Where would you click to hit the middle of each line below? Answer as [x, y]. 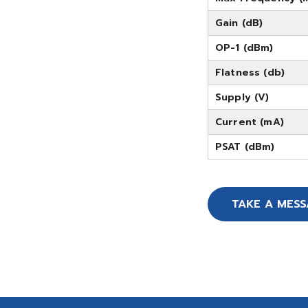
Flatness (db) [250, 73]
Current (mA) [250, 122]
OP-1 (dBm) [244, 48]
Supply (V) [242, 97]
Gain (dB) [239, 23]
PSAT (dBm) [245, 147]
